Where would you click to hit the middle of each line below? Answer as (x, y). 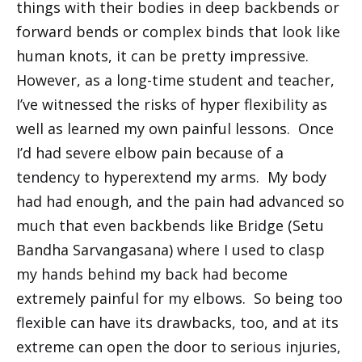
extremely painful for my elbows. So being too (179, 298)
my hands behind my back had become (152, 274)
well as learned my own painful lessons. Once (175, 128)
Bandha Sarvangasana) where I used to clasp (170, 249)
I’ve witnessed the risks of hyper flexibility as (172, 104)
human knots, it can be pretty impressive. (164, 55)
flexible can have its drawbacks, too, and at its (177, 322)
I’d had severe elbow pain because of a (150, 152)
